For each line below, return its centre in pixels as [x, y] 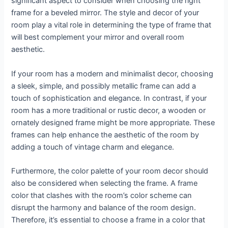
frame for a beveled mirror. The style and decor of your [105, 13]
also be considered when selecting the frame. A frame [105, 183]
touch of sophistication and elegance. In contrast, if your [109, 98]
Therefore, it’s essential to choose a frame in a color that [108, 220]
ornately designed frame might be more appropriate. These [113, 122]
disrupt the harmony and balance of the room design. [104, 207]
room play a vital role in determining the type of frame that [111, 25]
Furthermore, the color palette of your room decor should [110, 171]
